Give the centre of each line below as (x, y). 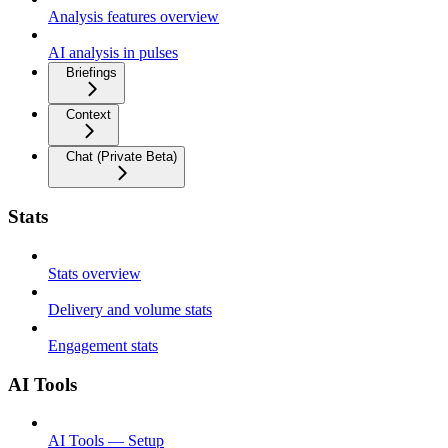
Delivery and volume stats (130, 309)
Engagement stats (103, 345)
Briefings (91, 72)
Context (88, 114)
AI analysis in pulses (113, 52)
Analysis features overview (133, 16)
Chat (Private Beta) (121, 156)
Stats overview (94, 273)
